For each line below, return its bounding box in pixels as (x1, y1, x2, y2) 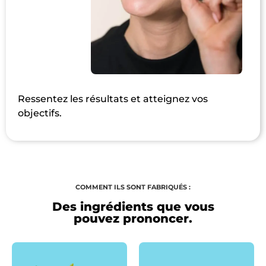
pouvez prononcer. (74, 211, 192, 226)
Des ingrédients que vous (52, 199, 214, 214)
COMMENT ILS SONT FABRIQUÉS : (75, 183, 191, 192)
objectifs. (18, 107, 62, 119)
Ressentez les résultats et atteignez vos (18, 93, 208, 105)
